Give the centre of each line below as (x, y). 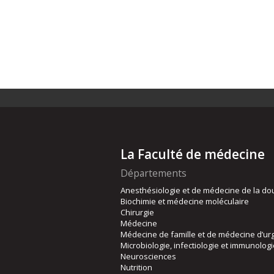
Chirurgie (137, 213)
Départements (154, 173)
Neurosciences (148, 257)
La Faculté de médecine (193, 154)
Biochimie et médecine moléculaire (185, 202)
